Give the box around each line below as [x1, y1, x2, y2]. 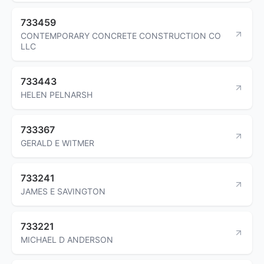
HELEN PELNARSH [21, 89, 93, 100]
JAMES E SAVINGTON [21, 186, 105, 196]
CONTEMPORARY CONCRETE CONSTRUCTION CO [21, 30, 221, 41]
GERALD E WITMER [21, 137, 94, 148]
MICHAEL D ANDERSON [21, 234, 113, 245]
